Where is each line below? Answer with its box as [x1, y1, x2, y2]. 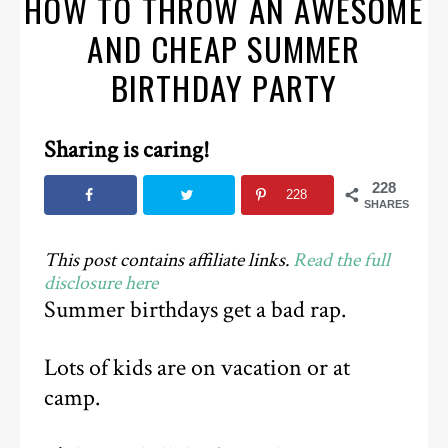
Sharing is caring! [44, 135, 211, 166]
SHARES [363, 198, 409, 211]
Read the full [293, 247, 391, 274]
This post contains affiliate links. [44, 247, 294, 274]
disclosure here [44, 270, 159, 297]
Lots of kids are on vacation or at [44, 353, 351, 384]
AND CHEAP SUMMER [87, 24, 361, 74]
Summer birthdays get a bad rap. [44, 295, 347, 326]
